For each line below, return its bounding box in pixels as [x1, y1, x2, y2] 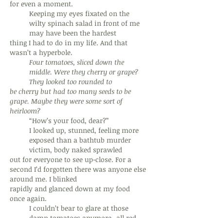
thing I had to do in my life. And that [10, 38, 127, 47]
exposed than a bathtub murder [29, 135, 131, 145]
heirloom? [10, 106, 40, 115]
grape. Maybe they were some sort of [10, 96, 122, 106]
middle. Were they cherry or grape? [29, 67, 138, 76]
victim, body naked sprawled [29, 145, 122, 154]
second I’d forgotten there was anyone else [10, 164, 146, 174]
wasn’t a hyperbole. [10, 48, 73, 57]
